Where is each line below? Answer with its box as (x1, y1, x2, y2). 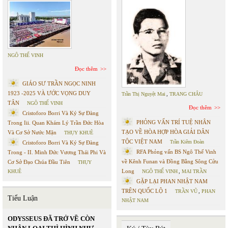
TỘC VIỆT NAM (122, 138, 162, 145)
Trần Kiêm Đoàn (170, 139, 204, 145)
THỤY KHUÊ (64, 130, 93, 136)
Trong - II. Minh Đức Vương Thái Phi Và (8, 149, 106, 156)
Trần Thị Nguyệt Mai (122, 91, 165, 97)
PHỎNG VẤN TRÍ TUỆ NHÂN (136, 119, 211, 126)
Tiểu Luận (8, 194, 38, 203)
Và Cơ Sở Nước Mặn (8, 129, 56, 136)
